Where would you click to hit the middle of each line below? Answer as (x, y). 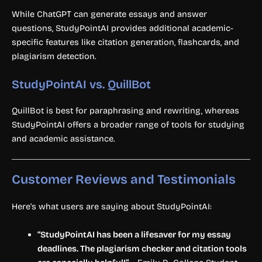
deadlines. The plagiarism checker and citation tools (142, 248)
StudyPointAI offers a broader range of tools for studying (128, 125)
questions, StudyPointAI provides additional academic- (123, 28)
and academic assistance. (63, 139)
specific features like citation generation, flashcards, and (125, 42)
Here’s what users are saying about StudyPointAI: (112, 207)
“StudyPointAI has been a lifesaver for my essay (134, 234)
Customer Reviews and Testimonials (124, 180)
